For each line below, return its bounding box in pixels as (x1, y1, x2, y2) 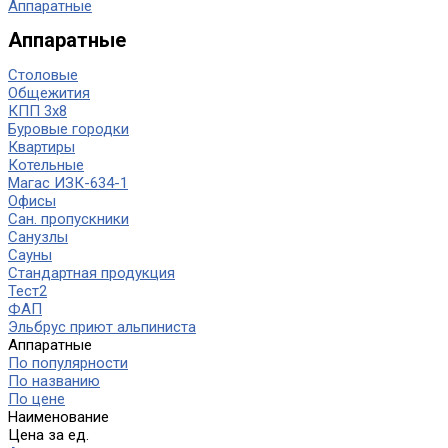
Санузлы (8, 227, 68, 246)
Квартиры (8, 137, 75, 156)
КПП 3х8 (8, 101, 67, 120)
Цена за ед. (8, 425, 89, 444)
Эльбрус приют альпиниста (8, 317, 196, 336)
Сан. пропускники (8, 209, 129, 228)
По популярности (8, 353, 128, 372)
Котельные (8, 155, 84, 174)
